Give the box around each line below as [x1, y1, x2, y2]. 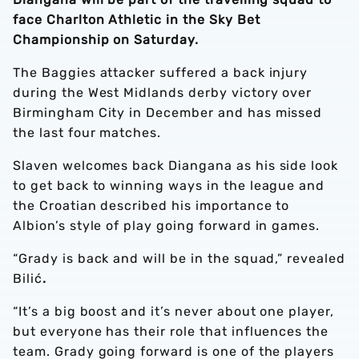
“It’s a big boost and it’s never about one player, [13, 304, 334, 319]
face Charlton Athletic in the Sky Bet [13, 12, 260, 27]
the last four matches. [13, 125, 162, 140]
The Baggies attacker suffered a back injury [13, 65, 309, 80]
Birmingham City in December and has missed [13, 105, 323, 120]
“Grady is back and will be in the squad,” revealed [13, 251, 345, 266]
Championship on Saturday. [13, 32, 200, 47]
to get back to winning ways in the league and [13, 178, 325, 193]
